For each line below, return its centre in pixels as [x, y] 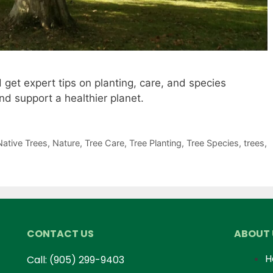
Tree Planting [155, 143]
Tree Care [104, 143]
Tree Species [212, 143]
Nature [66, 143]
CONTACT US [60, 233]
